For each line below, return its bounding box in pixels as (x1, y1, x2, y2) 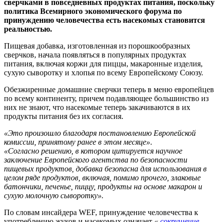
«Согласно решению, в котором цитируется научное (4, 146, 182, 155)
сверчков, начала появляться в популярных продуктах (4, 50, 186, 59)
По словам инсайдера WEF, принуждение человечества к (4, 208, 198, 217)
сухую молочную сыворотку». (4, 191, 104, 200)
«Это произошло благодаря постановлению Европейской (4, 128, 196, 137)
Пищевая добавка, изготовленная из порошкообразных (4, 41, 190, 50)
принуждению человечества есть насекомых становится (4, 15, 205, 24)
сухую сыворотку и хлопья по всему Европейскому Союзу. (4, 68, 203, 77)
